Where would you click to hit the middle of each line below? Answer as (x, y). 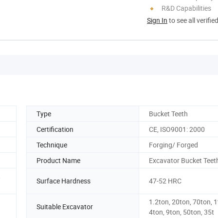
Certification (55, 129)
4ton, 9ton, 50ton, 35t (182, 212)
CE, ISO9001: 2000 (177, 129)
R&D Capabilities (186, 8)
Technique (52, 145)
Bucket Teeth (168, 113)
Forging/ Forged (173, 145)
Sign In (157, 20)
